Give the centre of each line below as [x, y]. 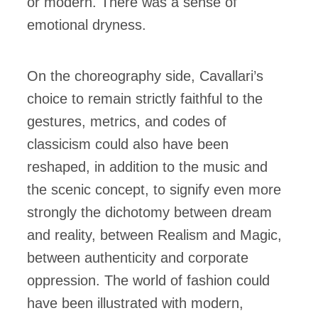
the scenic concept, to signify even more [154, 190]
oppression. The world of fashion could [148, 281]
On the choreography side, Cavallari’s [145, 76]
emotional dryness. [87, 25]
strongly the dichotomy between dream [149, 213]
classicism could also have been [128, 144]
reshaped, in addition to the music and [147, 167]
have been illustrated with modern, [135, 303]
